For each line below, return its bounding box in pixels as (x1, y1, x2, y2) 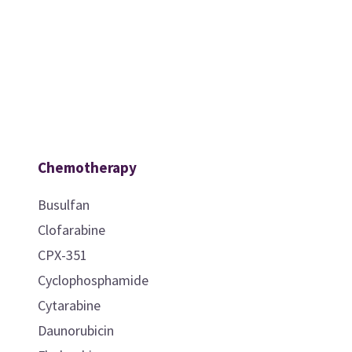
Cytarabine (37, 295, 101, 314)
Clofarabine (37, 220, 105, 239)
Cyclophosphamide (37, 270, 148, 289)
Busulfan (37, 195, 90, 214)
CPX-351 (37, 245, 87, 264)
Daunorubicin (37, 321, 114, 339)
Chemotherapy (37, 157, 137, 177)
